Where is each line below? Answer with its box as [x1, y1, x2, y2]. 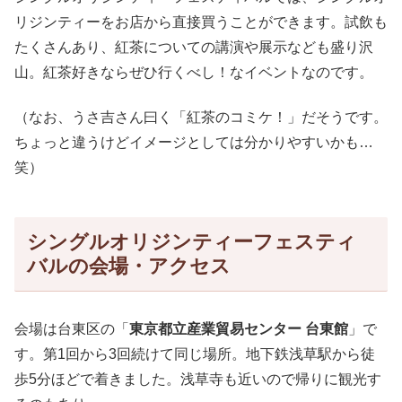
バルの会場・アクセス [26, 255, 231, 278]
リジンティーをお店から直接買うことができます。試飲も [14, 13, 388, 30]
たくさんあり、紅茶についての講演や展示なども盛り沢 [14, 39, 373, 55]
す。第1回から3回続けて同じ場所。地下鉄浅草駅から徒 [14, 345, 375, 362]
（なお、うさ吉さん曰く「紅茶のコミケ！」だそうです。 [14, 109, 388, 126]
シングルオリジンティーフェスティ [26, 231, 356, 254]
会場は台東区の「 [14, 320, 129, 336]
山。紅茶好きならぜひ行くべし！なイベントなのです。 [14, 64, 373, 80]
